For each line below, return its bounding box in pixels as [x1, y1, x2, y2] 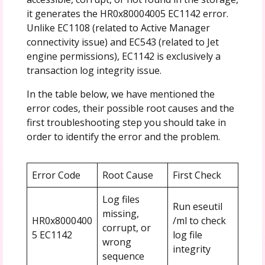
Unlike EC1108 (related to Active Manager [26, 21, 210, 34]
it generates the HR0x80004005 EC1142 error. [26, 7, 228, 20]
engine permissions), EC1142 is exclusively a [26, 49, 221, 63]
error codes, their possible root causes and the [26, 101, 234, 115]
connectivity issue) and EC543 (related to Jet [26, 35, 219, 49]
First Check [172, 168, 221, 182]
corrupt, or [102, 221, 151, 234]
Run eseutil [172, 199, 222, 213]
